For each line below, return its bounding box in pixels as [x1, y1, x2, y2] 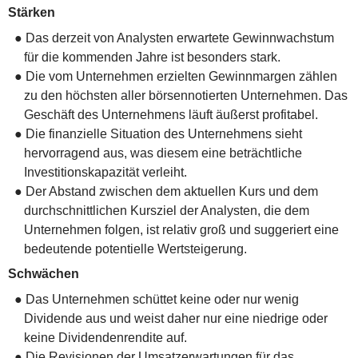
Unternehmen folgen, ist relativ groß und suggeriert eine [24, 222, 339, 237]
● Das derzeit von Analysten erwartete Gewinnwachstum [14, 30, 334, 45]
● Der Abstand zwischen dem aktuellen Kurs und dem [14, 184, 318, 198]
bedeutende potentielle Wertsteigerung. [24, 241, 247, 256]
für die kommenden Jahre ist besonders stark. [24, 50, 280, 64]
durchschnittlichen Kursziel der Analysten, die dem [24, 203, 309, 217]
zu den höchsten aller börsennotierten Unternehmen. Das [24, 88, 348, 102]
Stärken [8, 5, 55, 19]
